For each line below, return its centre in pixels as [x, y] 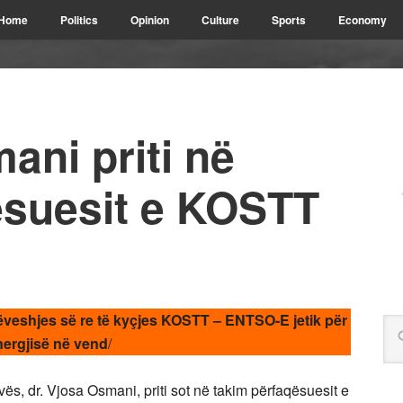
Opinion [150, 20]
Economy [363, 20]
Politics [79, 20]
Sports [289, 20]
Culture [220, 20]
